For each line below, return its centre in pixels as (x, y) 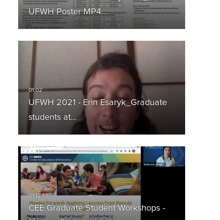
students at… (52, 118)
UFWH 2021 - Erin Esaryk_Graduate (97, 103)
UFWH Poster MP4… (68, 12)
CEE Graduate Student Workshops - (96, 208)
